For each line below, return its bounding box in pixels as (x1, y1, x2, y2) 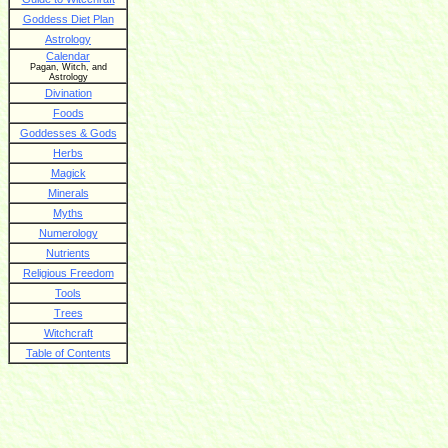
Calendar (46, 50, 90, 63)
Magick (50, 167, 86, 180)
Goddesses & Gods (19, 127, 117, 140)
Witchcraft (43, 327, 93, 340)
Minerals (47, 187, 89, 200)
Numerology (38, 227, 98, 240)
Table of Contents (25, 347, 111, 360)
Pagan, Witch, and (29, 62, 107, 73)
